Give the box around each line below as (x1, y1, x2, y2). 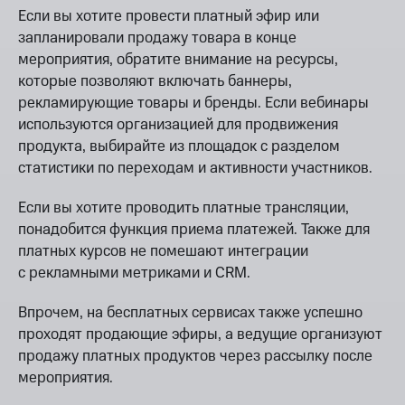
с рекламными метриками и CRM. (18, 261, 250, 284)
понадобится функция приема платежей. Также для (18, 218, 370, 240)
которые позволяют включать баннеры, (18, 70, 292, 92)
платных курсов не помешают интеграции (18, 240, 308, 262)
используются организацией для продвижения (18, 113, 338, 136)
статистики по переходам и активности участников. (18, 156, 372, 179)
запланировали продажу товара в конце (18, 26, 297, 49)
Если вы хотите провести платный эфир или (18, 5, 319, 27)
